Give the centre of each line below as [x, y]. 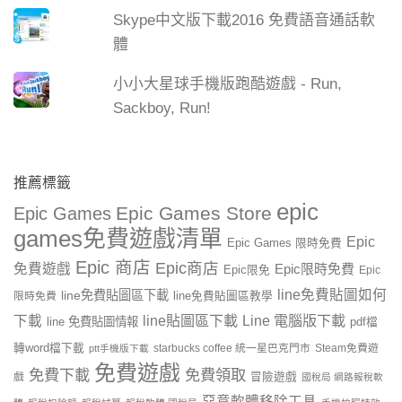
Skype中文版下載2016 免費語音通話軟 [245, 20]
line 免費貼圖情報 [92, 322]
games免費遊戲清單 [118, 239]
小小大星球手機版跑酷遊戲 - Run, [228, 83]
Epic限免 [247, 271]
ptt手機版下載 [119, 349]
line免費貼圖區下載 [115, 296]
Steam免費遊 [347, 349]
